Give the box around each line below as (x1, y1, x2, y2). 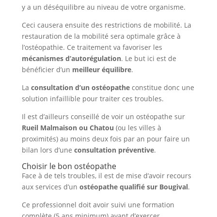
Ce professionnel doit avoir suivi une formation (21, 200, 174, 209)
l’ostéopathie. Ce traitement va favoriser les (21, 43, 162, 52)
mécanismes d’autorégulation (21, 54, 121, 63)
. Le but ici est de (121, 54, 176, 63)
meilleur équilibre (72, 65, 131, 74)
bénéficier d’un (21, 65, 72, 74)
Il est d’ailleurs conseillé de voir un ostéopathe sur (21, 112, 185, 121)
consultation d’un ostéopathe (31, 83, 130, 92)
